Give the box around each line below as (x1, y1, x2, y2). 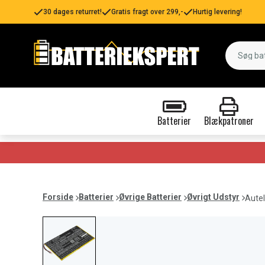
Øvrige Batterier (119, 192, 182, 202)
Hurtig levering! (193, 8, 242, 16)
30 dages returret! (43, 8, 102, 16)
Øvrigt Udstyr (187, 192, 240, 202)
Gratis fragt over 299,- (111, 8, 183, 16)
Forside (43, 192, 73, 202)
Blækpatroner (203, 114, 254, 128)
